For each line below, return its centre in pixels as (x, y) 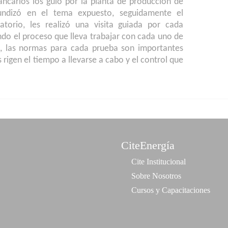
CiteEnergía (148, 146)
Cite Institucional (158, 162)
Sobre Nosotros (156, 176)
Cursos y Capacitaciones (170, 190)
